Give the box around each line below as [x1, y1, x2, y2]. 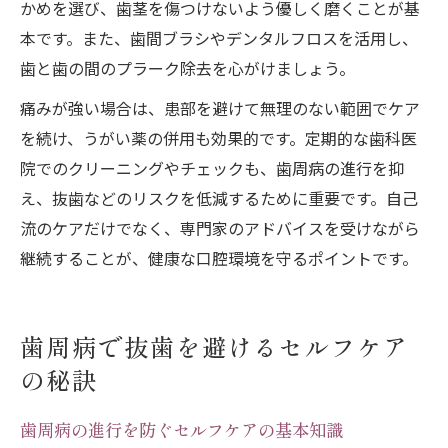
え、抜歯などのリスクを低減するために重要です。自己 [20, 186, 418, 211]
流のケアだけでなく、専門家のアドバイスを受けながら [20, 216, 420, 241]
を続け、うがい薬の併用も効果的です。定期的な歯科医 [20, 126, 417, 151]
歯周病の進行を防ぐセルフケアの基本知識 [20, 420, 343, 444]
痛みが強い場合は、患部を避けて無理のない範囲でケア [20, 96, 420, 121]
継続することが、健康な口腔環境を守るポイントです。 [20, 246, 418, 271]
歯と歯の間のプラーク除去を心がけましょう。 [20, 56, 355, 81]
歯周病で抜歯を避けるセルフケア [20, 333, 410, 367]
